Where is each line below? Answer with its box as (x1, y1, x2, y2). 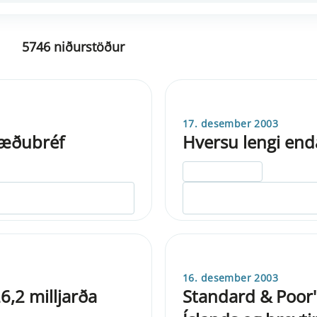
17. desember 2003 (183, 116, 279, 130)
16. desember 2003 (183, 270, 279, 284)
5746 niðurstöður (21, 38, 125, 55)
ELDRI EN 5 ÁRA (189, 165, 257, 178)
